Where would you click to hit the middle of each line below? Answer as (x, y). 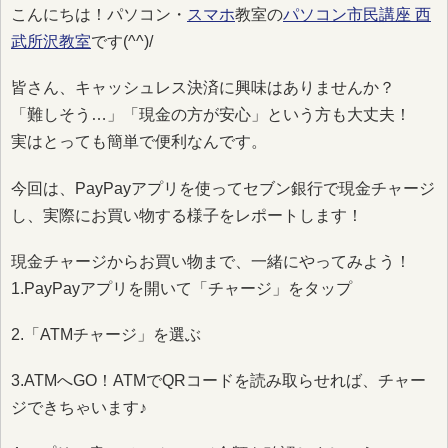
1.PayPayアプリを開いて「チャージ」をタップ (181, 288)
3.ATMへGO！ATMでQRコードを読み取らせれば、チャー (218, 381)
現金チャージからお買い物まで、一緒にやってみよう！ (211, 261)
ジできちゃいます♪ (79, 408)
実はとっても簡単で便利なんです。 (139, 142)
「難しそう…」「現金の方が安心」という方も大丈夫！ (211, 115)
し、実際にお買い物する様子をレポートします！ (187, 215)
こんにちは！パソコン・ (99, 15)
